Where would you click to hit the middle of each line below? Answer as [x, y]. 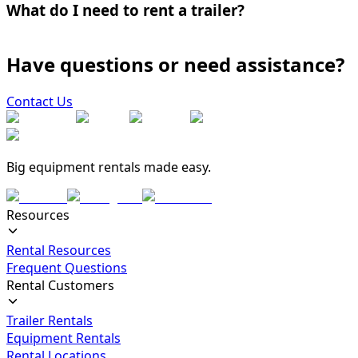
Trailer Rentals [50, 321]
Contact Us [40, 102]
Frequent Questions [67, 268]
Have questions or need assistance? [175, 64]
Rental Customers [60, 286]
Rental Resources [59, 251]
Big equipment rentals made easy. [109, 167]
